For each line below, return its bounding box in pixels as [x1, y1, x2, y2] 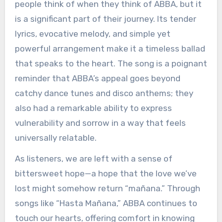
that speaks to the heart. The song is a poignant [14, 58, 207, 68]
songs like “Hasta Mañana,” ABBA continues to [14, 198, 197, 209]
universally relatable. [14, 132, 97, 143]
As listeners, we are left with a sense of [14, 154, 172, 164]
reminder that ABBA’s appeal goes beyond [14, 73, 180, 83]
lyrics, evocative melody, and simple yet [14, 28, 170, 39]
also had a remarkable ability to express [14, 103, 172, 113]
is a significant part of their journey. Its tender [14, 13, 196, 24]
